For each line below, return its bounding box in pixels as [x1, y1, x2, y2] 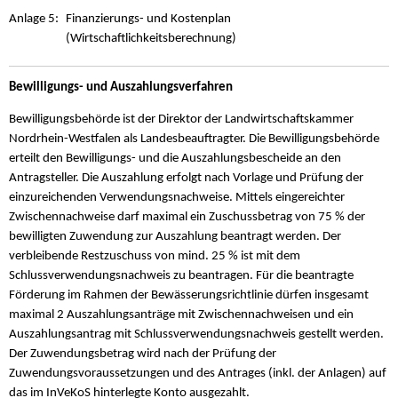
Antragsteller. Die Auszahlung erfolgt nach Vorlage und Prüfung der [9, 171, 363, 185]
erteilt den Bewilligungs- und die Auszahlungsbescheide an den [9, 151, 341, 165]
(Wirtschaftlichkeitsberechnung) [66, 31, 236, 45]
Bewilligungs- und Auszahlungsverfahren [9, 81, 233, 95]
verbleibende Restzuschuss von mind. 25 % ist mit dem [9, 249, 300, 263]
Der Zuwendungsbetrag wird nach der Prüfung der [9, 346, 276, 361]
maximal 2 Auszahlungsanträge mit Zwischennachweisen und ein [9, 307, 354, 322]
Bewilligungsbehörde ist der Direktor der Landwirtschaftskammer [9, 112, 354, 126]
